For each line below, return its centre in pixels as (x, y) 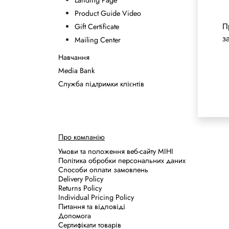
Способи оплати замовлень (103, 170)
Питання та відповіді (92, 207)
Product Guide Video (108, 13)
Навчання (74, 57)
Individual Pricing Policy (96, 197)
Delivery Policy (81, 179)
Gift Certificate (97, 27)
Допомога (75, 216)
